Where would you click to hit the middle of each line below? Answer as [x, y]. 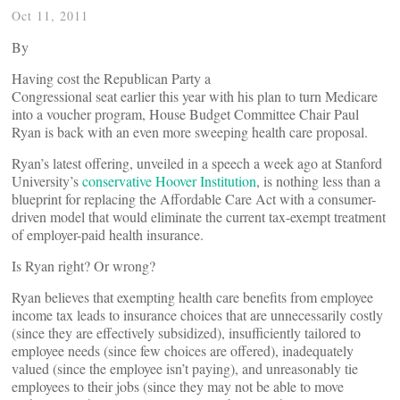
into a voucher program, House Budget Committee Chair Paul [185, 114]
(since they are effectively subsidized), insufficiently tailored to [186, 333]
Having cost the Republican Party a [111, 78]
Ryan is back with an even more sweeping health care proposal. [190, 132]
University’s [47, 181]
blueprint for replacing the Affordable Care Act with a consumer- [194, 199]
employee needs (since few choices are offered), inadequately [183, 350]
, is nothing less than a [318, 181]
